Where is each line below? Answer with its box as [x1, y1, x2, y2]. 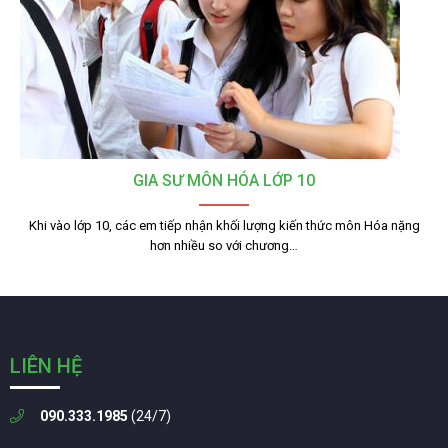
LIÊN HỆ [10, 353, 82, 378]
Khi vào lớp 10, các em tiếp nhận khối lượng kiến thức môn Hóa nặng [28, 217, 420, 233]
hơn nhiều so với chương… [150, 237, 298, 253]
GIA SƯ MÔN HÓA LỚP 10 [133, 170, 315, 190]
